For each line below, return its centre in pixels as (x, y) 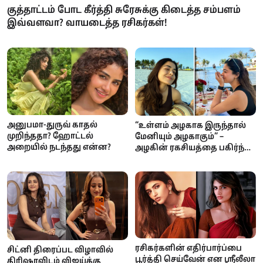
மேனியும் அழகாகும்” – (179, 137)
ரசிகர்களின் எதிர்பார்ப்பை (188, 248)
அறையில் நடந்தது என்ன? (59, 148)
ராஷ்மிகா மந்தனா (172, 159)
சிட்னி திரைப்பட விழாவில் (60, 250)
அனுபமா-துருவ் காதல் (52, 125)
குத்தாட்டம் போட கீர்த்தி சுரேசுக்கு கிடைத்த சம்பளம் (124, 11)
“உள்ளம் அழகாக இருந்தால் (190, 126)
